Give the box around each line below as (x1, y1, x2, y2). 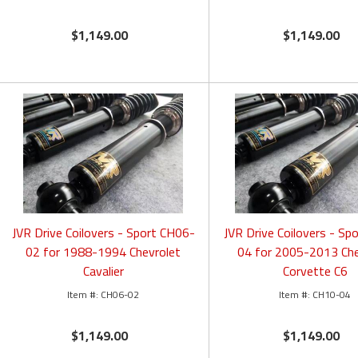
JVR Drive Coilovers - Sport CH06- (11, 223, 195, 243)
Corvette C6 (282, 261, 348, 281)
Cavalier (82, 261, 124, 281)
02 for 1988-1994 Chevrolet (26, 242, 181, 262)
